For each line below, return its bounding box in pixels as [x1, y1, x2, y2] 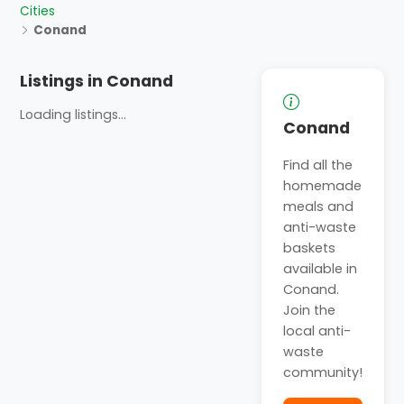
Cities [20, 2, 55, 20]
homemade [283, 176, 362, 195]
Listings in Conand [20, 69, 173, 92]
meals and [283, 197, 353, 216]
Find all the [283, 155, 353, 174]
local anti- [283, 321, 351, 340]
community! [283, 363, 363, 381]
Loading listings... [20, 106, 126, 124]
